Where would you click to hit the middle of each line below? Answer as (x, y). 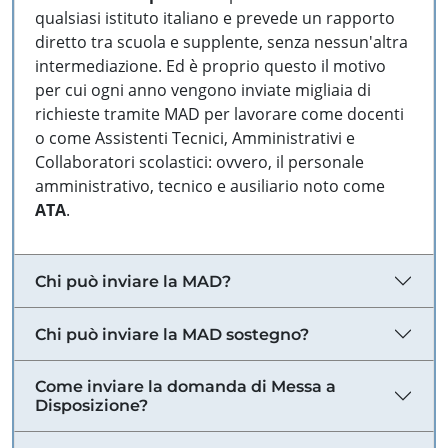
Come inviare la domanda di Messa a (185, 386)
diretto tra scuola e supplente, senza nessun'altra (221, 42)
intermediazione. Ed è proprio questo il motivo (210, 66)
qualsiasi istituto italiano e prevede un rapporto (215, 18)
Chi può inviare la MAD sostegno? (172, 334)
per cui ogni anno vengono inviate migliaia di (203, 90)
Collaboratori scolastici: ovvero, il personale (199, 162)
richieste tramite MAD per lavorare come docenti (219, 114)
